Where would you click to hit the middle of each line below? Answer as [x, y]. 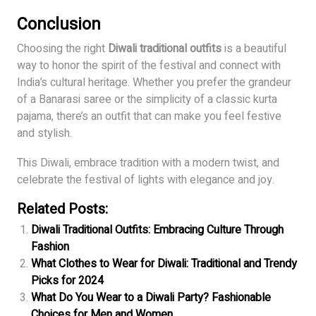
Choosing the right [62, 49]
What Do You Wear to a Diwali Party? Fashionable [151, 298]
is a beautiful [254, 49]
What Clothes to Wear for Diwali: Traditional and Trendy [164, 264]
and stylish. [44, 134]
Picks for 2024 [67, 281]
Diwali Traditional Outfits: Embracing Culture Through [157, 230]
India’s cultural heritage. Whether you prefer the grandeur [154, 83]
